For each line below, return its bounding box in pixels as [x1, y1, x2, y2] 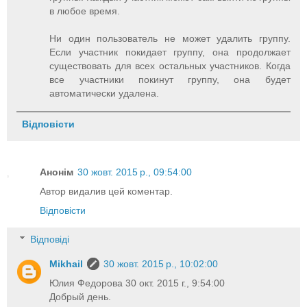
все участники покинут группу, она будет [49, 74, 291, 86]
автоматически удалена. [49, 88, 160, 99]
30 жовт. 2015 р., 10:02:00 [103, 258, 219, 269]
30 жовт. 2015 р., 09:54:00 [77, 167, 192, 178]
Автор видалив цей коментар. [40, 186, 173, 197]
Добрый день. [49, 291, 112, 302]
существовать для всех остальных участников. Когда [49, 60, 291, 72]
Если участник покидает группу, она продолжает [49, 47, 291, 58]
